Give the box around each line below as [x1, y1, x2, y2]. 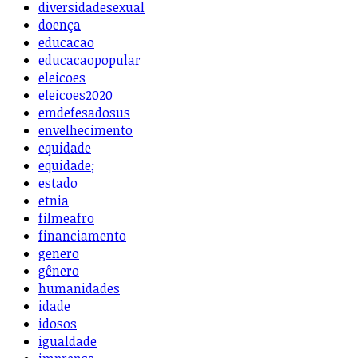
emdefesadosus [38, 104, 130, 122]
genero [38, 245, 79, 263]
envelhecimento [38, 121, 133, 140]
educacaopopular [38, 51, 141, 70]
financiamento [38, 227, 126, 245]
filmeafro [38, 209, 94, 228]
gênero [38, 262, 79, 280]
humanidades [38, 280, 120, 298]
